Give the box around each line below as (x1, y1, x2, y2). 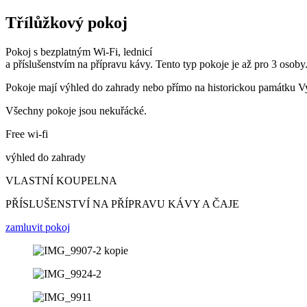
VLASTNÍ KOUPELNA (5, 174, 117, 186)
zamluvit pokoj (5, 221, 70, 233)
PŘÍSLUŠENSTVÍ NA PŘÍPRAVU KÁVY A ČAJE (5, 197, 239, 210)
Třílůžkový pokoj (5, 13, 127, 32)
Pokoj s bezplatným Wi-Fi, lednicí (5, 45, 152, 58)
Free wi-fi (5, 127, 48, 140)
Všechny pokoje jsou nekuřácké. (5, 104, 147, 116)
